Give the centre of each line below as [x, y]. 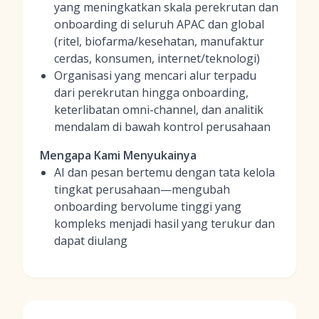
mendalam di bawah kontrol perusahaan [162, 127]
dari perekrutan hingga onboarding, [151, 93]
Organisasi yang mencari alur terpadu [155, 75]
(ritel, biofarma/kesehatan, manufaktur [159, 41]
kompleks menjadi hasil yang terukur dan [164, 224]
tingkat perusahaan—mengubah [142, 189]
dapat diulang [91, 241]
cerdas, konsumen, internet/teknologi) [157, 58]
